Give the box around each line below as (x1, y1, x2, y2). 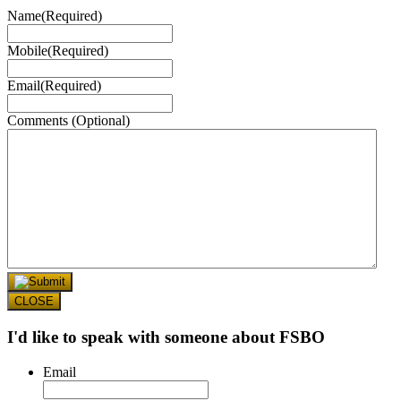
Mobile (7, 43, 47, 59)
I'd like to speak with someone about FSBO (7, 328, 325, 347)
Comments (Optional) (7, 113, 130, 129)
